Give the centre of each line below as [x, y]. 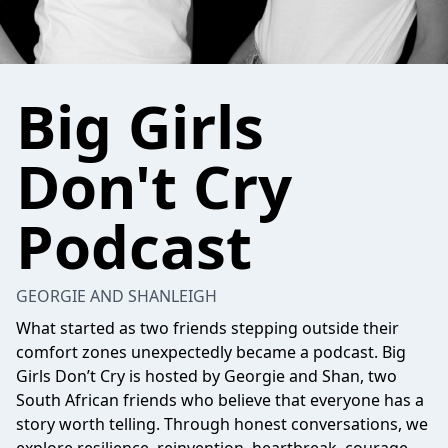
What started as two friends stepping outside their [207, 328]
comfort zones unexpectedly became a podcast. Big [211, 352]
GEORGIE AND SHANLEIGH [116, 296]
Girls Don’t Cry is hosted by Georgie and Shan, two [206, 376]
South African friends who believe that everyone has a [220, 400]
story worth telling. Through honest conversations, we [222, 424]
